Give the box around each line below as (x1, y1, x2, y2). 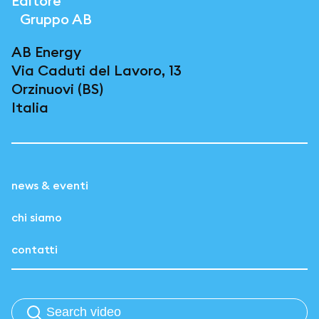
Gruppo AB (11, 10, 92, 28)
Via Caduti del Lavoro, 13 (11, 61, 182, 79)
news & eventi (11, 178, 88, 192)
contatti (11, 242, 58, 256)
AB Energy (11, 43, 81, 61)
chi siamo (11, 210, 62, 224)
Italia (11, 98, 48, 116)
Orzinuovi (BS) (11, 80, 103, 98)
